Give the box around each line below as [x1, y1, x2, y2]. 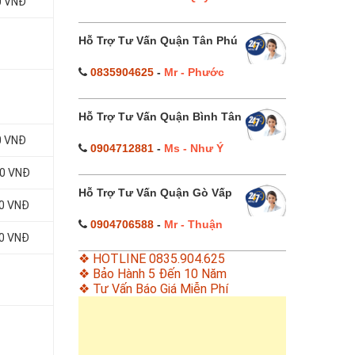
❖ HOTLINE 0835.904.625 [78, 251, 225, 266]
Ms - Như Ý [163, 142, 223, 155]
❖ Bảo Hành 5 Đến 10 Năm [78, 266, 227, 281]
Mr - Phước [163, 66, 224, 78]
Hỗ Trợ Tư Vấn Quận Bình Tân [78, 110, 242, 123]
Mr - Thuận [163, 218, 223, 231]
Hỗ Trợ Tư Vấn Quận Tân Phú [78, 34, 238, 47]
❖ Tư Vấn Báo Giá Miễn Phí [78, 281, 228, 296]
